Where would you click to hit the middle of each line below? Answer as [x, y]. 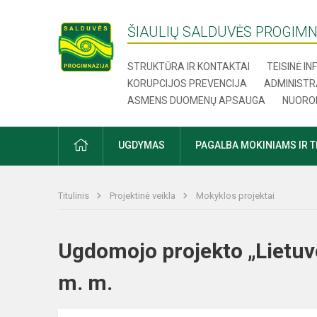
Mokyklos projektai [235, 196]
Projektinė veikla [144, 196]
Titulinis [75, 196]
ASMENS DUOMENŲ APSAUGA [197, 100]
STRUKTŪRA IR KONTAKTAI [189, 67]
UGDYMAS [142, 145]
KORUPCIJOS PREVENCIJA [188, 83]
